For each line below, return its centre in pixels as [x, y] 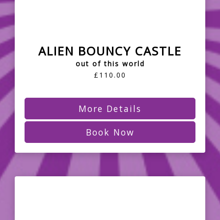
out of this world [110, 64]
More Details [110, 109]
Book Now [110, 132]
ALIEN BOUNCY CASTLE [110, 51]
